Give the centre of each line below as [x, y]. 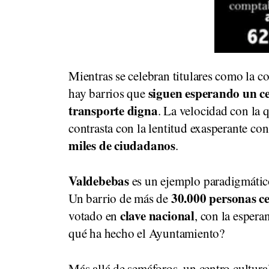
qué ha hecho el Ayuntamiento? [147, 233]
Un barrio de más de [120, 198]
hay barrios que [108, 93]
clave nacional [157, 216]
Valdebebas [99, 181]
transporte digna [113, 110]
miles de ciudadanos [122, 145]
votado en [94, 216]
